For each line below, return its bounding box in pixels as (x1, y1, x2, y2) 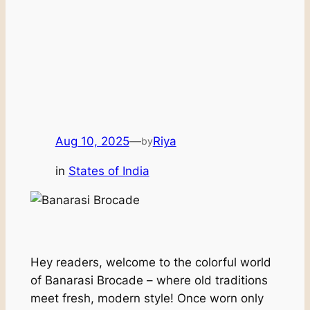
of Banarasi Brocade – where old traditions (30, 273, 268, 287)
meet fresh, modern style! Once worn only (30, 291, 264, 305)
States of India (68, 163, 149, 178)
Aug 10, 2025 (55, 134, 129, 148)
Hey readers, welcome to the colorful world (30, 255, 271, 269)
